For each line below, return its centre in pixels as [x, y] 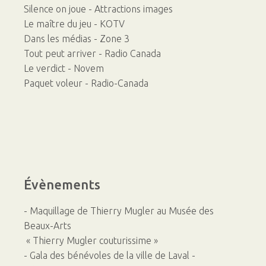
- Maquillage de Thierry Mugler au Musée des [119, 211]
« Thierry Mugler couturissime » [92, 241]
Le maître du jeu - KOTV [74, 24]
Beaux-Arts [47, 226]
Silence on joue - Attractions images [98, 9]
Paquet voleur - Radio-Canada [86, 83]
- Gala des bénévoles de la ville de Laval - [110, 256]
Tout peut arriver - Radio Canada [92, 54]
